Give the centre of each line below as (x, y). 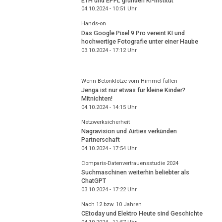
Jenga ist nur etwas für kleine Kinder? (133, 90)
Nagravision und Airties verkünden (129, 131)
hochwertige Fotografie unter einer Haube (139, 41)
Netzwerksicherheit (105, 122)
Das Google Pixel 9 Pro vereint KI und (133, 33)
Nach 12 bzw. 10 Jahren (111, 204)
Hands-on (93, 24)
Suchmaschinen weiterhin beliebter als (135, 172)
